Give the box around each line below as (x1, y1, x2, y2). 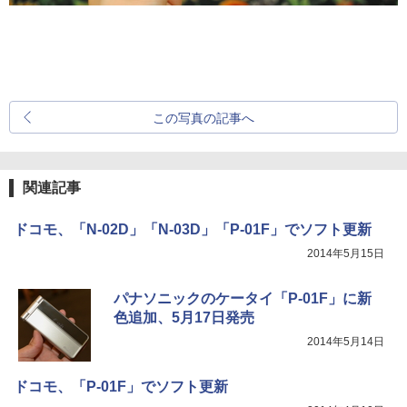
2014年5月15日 (307, 247, 384, 261)
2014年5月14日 (307, 335, 384, 349)
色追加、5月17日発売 (114, 310, 254, 326)
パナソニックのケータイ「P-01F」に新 (114, 291, 372, 307)
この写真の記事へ (153, 111, 254, 126)
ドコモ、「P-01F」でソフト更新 (14, 379, 228, 395)
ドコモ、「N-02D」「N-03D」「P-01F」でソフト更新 (14, 222, 372, 238)
